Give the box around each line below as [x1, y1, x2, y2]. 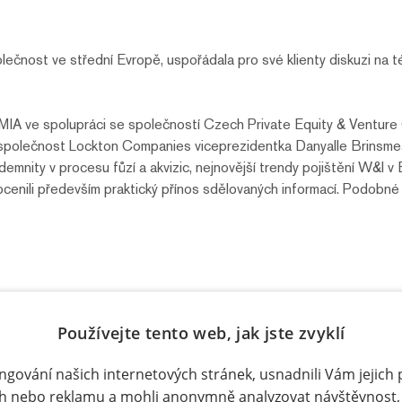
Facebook [127, 336, 188, 356]
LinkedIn [225, 336, 275, 356]
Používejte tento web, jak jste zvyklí [57, 321, 345, 344]
